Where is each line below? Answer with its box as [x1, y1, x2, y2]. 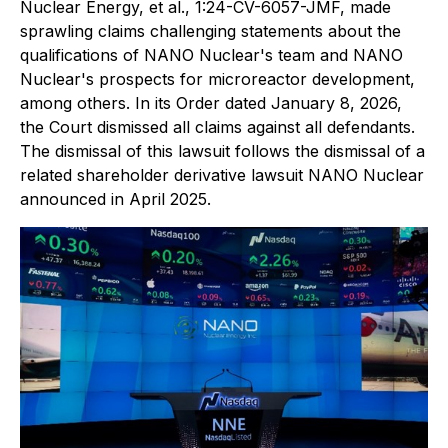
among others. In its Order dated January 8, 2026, [20, 93, 402, 113]
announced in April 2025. [20, 189, 211, 209]
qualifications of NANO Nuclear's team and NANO [20, 45, 403, 65]
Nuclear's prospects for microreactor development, [20, 69, 415, 89]
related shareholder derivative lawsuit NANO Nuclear [20, 165, 424, 185]
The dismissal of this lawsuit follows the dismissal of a [20, 141, 425, 161]
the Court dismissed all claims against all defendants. [20, 117, 415, 137]
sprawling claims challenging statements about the [20, 21, 401, 41]
